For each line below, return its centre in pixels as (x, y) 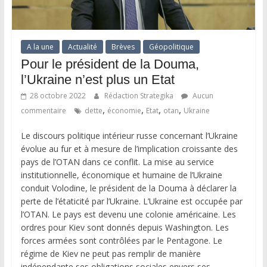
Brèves (123, 47)
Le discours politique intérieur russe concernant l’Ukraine (129, 136)
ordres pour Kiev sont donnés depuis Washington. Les (125, 228)
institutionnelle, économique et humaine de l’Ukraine (121, 175)
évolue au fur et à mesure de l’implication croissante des (129, 149)
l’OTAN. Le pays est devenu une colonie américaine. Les (128, 215)
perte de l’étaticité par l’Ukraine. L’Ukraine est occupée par (131, 201)
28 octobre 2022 (58, 96)
